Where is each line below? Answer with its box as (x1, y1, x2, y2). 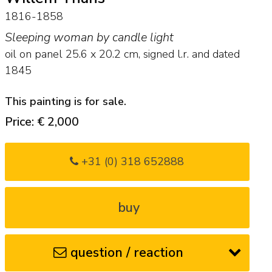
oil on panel (4, 47, 63, 62)
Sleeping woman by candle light (4, 29, 174, 46)
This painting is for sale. (4, 93, 126, 109)
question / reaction (70, 243, 184, 262)
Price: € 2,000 (4, 113, 79, 130)
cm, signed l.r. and (120, 47, 212, 62)
